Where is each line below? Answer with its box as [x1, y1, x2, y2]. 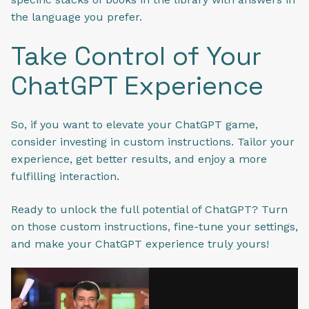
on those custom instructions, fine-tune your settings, [11, 219, 298, 233]
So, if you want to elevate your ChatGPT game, [11, 118, 258, 132]
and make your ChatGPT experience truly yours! [11, 237, 269, 250]
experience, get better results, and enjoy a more [11, 152, 267, 166]
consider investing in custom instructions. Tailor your [11, 135, 295, 149]
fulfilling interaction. [11, 170, 123, 183]
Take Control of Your [11, 39, 261, 72]
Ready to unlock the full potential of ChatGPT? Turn [11, 202, 288, 216]
